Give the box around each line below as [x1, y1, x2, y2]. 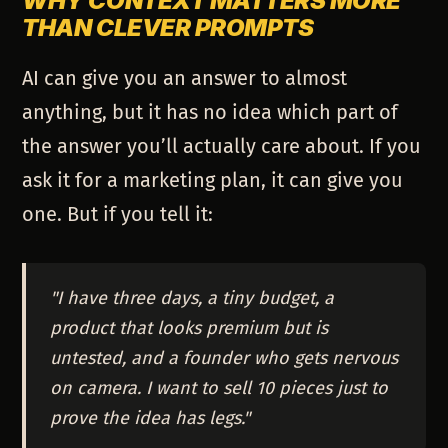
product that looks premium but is [50, 317, 329, 340]
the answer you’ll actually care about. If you [22, 134, 422, 159]
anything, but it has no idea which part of [22, 100, 399, 125]
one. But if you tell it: [22, 202, 214, 227]
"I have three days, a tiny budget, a [50, 287, 335, 310]
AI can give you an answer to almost [22, 66, 348, 91]
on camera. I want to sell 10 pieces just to [50, 377, 389, 400]
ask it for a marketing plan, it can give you [22, 168, 404, 193]
